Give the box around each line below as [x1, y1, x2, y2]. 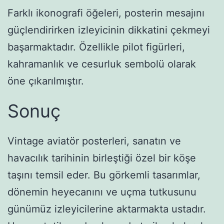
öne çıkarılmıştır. [7, 75, 84, 87]
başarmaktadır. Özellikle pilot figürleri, [7, 41, 185, 53]
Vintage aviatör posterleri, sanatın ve [7, 135, 181, 147]
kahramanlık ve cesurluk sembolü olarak [7, 58, 196, 70]
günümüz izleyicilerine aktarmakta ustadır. [7, 203, 206, 215]
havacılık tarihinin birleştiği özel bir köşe [7, 152, 196, 164]
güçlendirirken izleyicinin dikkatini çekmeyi [7, 24, 210, 36]
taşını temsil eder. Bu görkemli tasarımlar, [7, 169, 200, 181]
